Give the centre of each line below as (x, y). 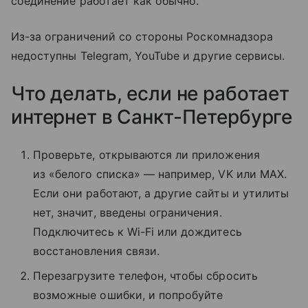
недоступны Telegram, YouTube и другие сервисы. (148, 55)
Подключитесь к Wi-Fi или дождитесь (137, 231)
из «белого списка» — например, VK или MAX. (160, 174)
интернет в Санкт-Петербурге (152, 117)
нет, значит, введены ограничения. (128, 212)
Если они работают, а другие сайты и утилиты (161, 193)
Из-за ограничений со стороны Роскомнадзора (142, 36)
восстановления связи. (97, 251)
